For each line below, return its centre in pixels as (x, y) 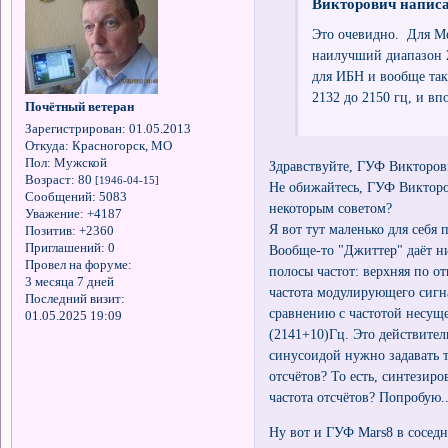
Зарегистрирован (73, 128)
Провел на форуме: (78, 264)
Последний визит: (74, 298)
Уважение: (54, 213)
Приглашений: (64, 247)
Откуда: (46, 145)
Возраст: (49, 179)
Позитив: (50, 230)
